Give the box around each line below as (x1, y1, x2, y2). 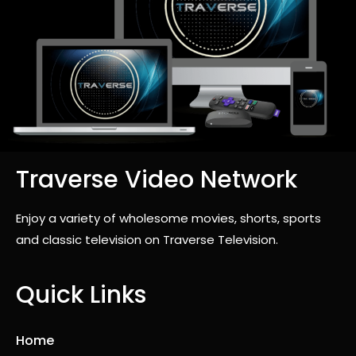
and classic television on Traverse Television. (16, 231, 278, 249)
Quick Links (16, 278, 146, 312)
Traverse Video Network (16, 163, 297, 197)
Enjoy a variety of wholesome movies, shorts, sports (16, 210, 321, 227)
